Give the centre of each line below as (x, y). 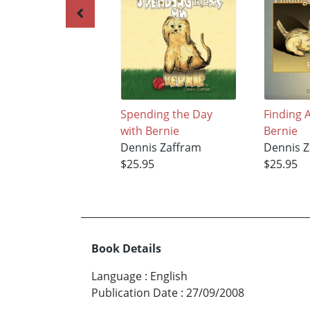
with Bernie (149, 130)
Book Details (126, 248)
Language (117, 276)
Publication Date (135, 292)
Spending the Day (166, 114)
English (169, 276)
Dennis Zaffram (161, 147)
